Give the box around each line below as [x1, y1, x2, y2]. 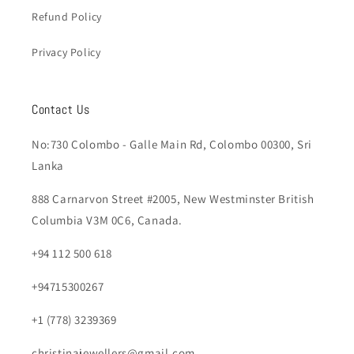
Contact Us [32, 101, 90, 118]
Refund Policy [32, 9, 102, 24]
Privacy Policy [32, 45, 101, 59]
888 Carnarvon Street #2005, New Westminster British [32, 191, 314, 206]
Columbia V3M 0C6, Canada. [32, 213, 183, 228]
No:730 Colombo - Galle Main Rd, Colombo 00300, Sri [32, 137, 313, 152]
